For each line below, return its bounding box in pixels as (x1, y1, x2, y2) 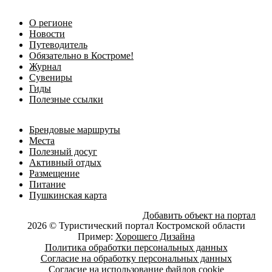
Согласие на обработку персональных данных (40, 253, 232, 263)
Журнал (29, 61, 61, 72)
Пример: (77, 231, 115, 242)
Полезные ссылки (29, 94, 103, 104)
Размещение (29, 168, 80, 178)
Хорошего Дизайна (115, 231, 195, 242)
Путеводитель (29, 39, 87, 50)
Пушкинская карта (29, 190, 107, 200)
